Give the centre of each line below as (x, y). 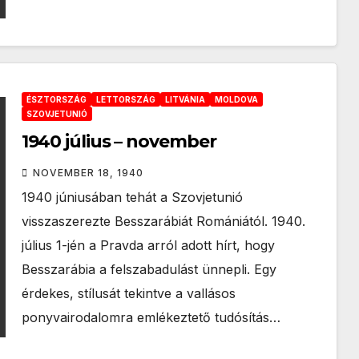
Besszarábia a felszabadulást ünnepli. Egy (149, 269)
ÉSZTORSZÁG (56, 99)
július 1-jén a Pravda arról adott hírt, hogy (148, 245)
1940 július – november (119, 141)
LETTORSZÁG (125, 99)
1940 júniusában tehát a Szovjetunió (132, 197)
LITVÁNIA (185, 99)
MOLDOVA (236, 99)
